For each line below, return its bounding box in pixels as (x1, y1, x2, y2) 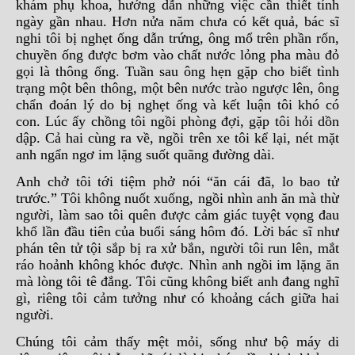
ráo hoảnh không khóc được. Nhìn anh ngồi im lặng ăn (16, 257, 339, 273)
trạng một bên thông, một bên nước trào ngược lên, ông (16, 80, 339, 96)
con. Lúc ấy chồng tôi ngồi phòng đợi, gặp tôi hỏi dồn (16, 113, 339, 129)
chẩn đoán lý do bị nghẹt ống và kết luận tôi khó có (16, 97, 339, 113)
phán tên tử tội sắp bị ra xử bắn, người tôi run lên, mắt (16, 240, 339, 256)
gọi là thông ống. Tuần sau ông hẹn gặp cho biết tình (16, 63, 339, 79)
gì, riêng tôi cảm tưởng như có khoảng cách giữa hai (16, 290, 339, 306)
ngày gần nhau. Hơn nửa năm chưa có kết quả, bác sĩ (16, 13, 339, 29)
